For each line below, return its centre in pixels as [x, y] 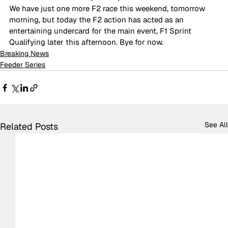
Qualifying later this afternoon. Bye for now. [86, 42]
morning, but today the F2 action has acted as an [97, 20]
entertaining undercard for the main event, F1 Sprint [101, 31]
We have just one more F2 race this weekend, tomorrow [108, 8]
